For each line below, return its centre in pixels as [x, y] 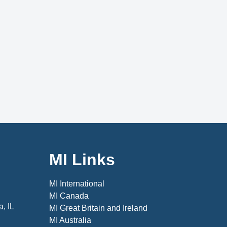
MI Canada [69, 196]
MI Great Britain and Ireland [98, 208]
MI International [77, 183]
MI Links [82, 159]
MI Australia [70, 220]
